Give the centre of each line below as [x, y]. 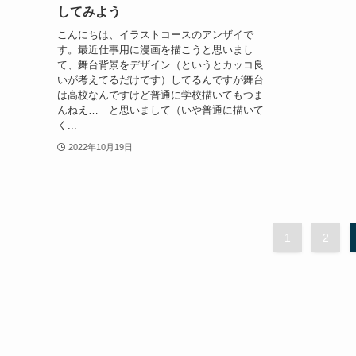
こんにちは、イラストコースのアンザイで [155, 34]
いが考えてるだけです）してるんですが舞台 [161, 79]
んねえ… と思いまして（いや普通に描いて [161, 110]
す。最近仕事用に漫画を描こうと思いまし [155, 49]
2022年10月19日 [100, 147]
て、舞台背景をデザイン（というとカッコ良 [161, 64]
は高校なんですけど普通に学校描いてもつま [161, 95]
